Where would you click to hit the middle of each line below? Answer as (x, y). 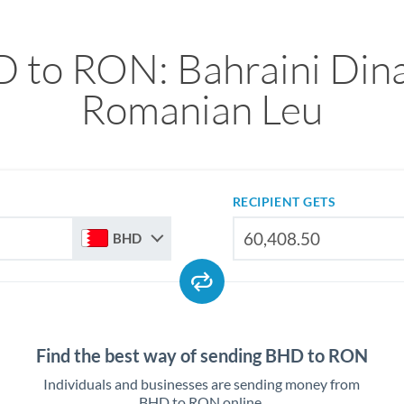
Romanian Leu (202, 109)
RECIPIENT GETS (284, 202)
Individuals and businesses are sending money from (202, 384)
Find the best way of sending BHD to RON (202, 355)
